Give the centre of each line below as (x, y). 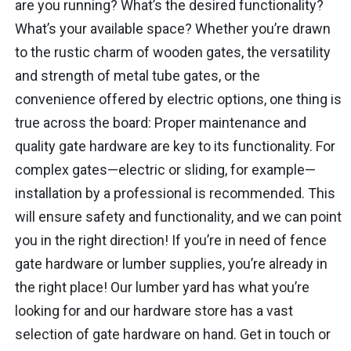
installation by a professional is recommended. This (175, 193)
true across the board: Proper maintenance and (160, 122)
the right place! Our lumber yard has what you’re (162, 287)
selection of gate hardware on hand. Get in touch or (172, 334)
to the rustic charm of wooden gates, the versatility (172, 52)
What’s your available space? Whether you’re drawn (172, 28)
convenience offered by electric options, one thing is (178, 99)
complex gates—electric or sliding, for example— (165, 169)
